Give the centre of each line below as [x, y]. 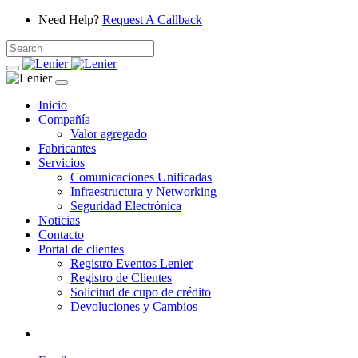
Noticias [59, 220]
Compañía [64, 119]
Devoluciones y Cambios [134, 306]
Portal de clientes [81, 249]
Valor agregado [109, 134]
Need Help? [70, 20]
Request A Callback [152, 20]
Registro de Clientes [121, 278]
